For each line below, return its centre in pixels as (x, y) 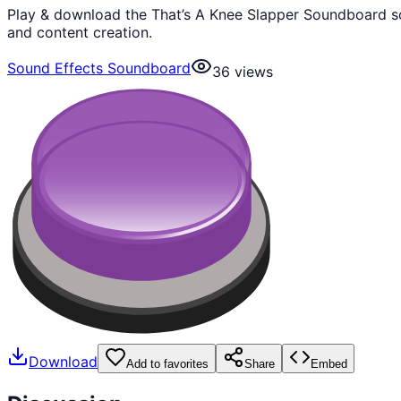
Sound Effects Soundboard (99, 68)
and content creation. (80, 32)
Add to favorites (167, 363)
